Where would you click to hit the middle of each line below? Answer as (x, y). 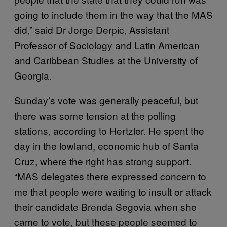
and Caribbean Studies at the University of (106, 60)
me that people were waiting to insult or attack (113, 191)
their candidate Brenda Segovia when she (105, 206)
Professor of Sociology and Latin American (107, 45)
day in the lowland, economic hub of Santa (106, 145)
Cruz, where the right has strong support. (103, 161)
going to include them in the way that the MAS (113, 14)
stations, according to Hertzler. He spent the (109, 130)
